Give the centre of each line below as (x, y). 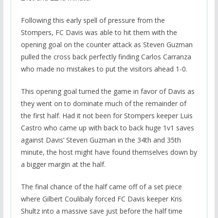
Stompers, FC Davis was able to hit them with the (99, 32)
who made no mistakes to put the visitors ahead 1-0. (104, 69)
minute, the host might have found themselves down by (109, 152)
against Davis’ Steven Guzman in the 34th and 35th (101, 140)
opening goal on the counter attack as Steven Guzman (107, 44)
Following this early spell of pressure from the (93, 20)
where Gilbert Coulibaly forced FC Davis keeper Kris (101, 199)
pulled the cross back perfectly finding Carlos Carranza (106, 56)
